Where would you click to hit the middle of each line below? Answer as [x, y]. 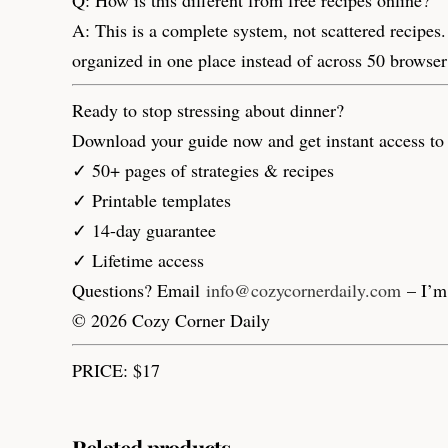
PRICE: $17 [116, 369]
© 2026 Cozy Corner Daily [171, 319]
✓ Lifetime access [138, 259]
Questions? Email [139, 289]
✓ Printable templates [151, 199]
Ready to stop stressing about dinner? [208, 109]
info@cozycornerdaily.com [303, 289]
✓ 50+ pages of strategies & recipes [203, 169]
